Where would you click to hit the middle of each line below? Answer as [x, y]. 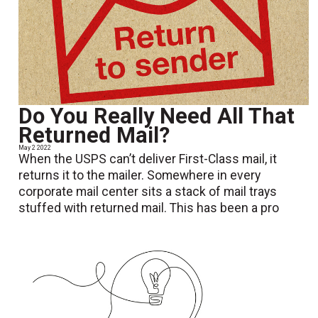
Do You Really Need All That [157, 116]
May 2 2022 [35, 148]
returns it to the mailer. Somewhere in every [140, 176]
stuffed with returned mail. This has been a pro [149, 208]
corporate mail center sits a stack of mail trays [148, 192]
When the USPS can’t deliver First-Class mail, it [148, 159]
